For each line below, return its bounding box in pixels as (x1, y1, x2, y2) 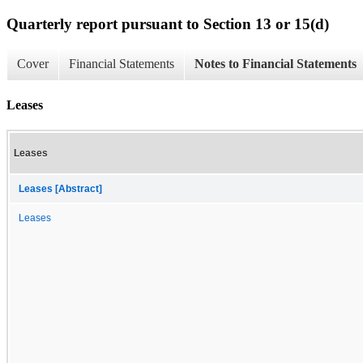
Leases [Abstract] (19, 183, 102, 194)
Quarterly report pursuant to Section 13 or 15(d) (6, 15, 329, 32)
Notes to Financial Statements (194, 57, 357, 71)
